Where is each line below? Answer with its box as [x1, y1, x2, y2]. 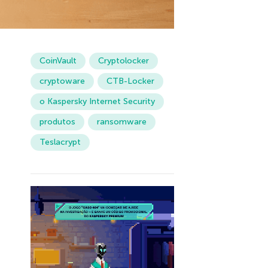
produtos [39, 117, 75, 127]
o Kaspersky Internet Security [39, 96, 155, 107]
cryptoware [39, 76, 85, 87]
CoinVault [39, 56, 77, 66]
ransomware [96, 117, 147, 127]
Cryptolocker [98, 56, 149, 66]
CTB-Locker [106, 76, 154, 87]
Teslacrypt [39, 137, 81, 148]
